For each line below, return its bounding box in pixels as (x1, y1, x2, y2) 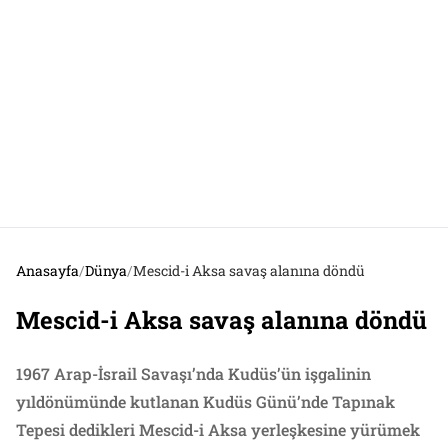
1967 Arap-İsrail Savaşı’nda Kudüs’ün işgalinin (16, 362, 371, 384)
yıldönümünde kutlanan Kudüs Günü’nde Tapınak (16, 390, 395, 412)
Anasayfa (16, 260, 79, 280)
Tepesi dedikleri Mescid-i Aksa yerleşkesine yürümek (16, 418, 420, 440)
